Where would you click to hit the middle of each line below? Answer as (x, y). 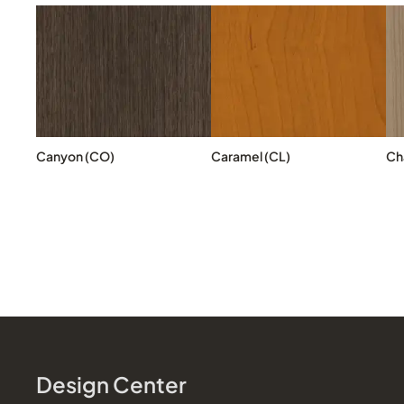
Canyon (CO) (75, 156)
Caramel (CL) (251, 156)
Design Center (111, 384)
